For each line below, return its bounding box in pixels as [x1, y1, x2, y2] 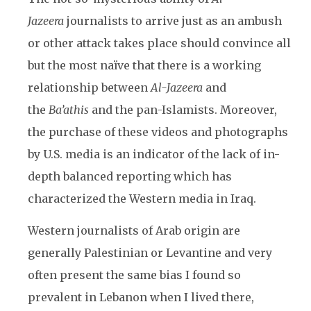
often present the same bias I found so [28, 268, 241, 282]
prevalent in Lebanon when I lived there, [28, 290, 254, 304]
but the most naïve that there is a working [28, 58, 261, 72]
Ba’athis [49, 103, 92, 117]
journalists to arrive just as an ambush [64, 14, 282, 28]
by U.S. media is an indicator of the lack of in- [28, 147, 280, 161]
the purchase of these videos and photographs [28, 125, 288, 139]
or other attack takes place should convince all [28, 36, 291, 50]
